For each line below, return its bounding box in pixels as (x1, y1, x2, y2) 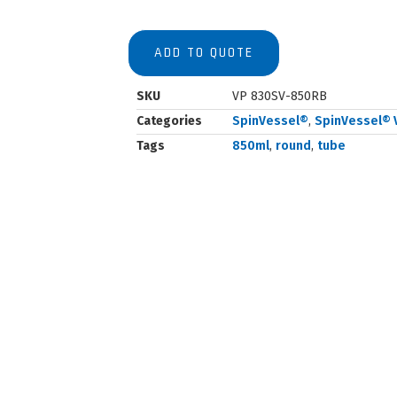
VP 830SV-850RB (231, 89, 327, 105)
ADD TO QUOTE (153, 43, 253, 63)
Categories (136, 113, 202, 129)
